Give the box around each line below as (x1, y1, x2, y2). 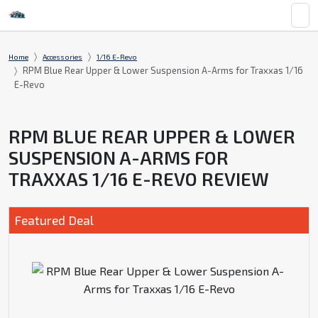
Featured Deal (15, 212, 94, 229)
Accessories (43, 53, 82, 62)
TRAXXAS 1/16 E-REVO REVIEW (9, 168, 269, 190)
